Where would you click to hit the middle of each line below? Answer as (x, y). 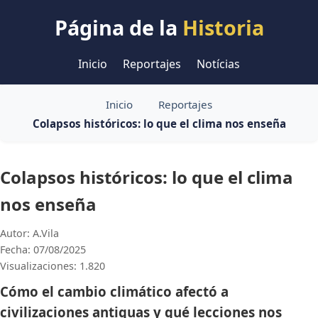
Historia (223, 27)
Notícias (219, 64)
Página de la (118, 27)
